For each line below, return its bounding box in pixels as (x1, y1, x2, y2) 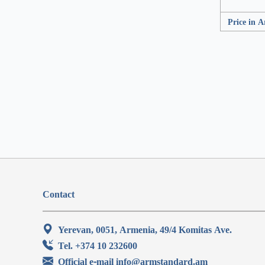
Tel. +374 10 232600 (58, 239, 137, 252)
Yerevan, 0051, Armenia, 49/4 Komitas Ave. (58, 223, 232, 236)
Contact (43, 188, 75, 201)
